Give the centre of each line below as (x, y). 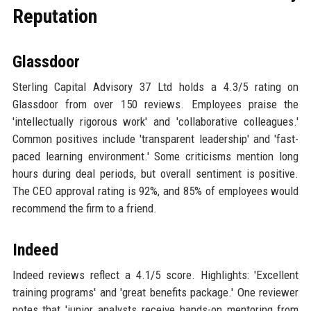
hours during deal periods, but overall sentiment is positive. (155, 173)
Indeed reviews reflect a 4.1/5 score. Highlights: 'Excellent (155, 275)
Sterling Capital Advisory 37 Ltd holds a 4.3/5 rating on (155, 86)
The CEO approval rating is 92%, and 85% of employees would (155, 191)
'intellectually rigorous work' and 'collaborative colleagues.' (155, 121)
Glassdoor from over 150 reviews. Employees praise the (155, 104)
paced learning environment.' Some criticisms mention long (155, 156)
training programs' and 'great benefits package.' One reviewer (155, 292)
